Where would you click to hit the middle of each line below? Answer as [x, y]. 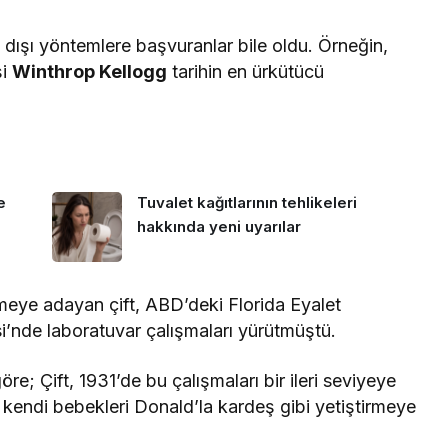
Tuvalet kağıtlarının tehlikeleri [246, 203]
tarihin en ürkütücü [246, 71]
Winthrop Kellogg [90, 71]
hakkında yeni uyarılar [218, 227]
